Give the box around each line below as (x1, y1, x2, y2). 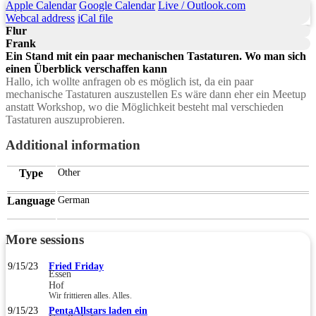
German (58, 194, 90, 205)
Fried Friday (49, 260, 104, 272)
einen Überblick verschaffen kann (6, 62, 167, 75)
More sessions (6, 231, 84, 247)
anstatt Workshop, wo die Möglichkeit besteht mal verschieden (6, 100, 284, 113)
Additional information (6, 137, 140, 152)
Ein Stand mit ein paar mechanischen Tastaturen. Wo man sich (6, 49, 306, 62)
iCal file (78, 11, 113, 24)
